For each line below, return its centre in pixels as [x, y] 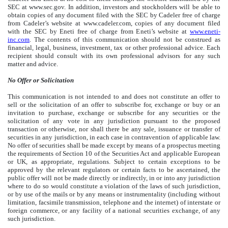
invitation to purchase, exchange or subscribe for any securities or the [114, 113]
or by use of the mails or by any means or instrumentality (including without [114, 194]
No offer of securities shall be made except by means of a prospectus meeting [114, 146]
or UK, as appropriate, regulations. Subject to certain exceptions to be [114, 162]
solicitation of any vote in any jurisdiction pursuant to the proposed [114, 121]
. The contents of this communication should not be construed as [125, 40]
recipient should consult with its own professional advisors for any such [114, 56]
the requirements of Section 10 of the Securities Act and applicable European [114, 154]
